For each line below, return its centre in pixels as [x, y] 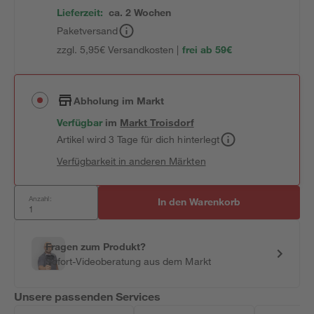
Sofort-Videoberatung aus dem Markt [128, 261]
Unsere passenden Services [88, 296]
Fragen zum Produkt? [96, 246]
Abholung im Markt [119, 100]
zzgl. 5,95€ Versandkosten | [118, 49]
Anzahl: [40, 198]
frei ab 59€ [207, 49]
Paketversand [88, 30]
